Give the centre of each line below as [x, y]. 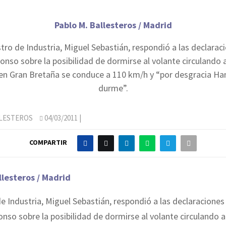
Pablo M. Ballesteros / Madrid [113, 25]
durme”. [113, 88]
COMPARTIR [48, 143]
